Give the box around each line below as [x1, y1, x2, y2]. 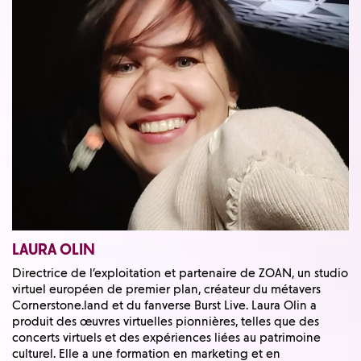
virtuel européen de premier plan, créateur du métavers [12, 281, 321, 297]
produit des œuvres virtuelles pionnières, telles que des [12, 313, 319, 329]
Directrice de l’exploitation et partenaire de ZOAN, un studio [12, 265, 348, 280]
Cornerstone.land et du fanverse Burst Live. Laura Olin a [12, 297, 317, 313]
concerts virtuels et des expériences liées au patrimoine [12, 330, 321, 345]
